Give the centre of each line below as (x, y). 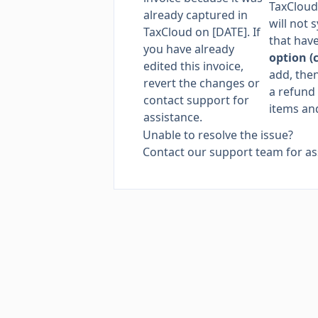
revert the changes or (202, 83)
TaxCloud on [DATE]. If (202, 32)
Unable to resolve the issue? (218, 135)
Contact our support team (213, 152)
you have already (189, 49)
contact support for (196, 100)
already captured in (196, 15)
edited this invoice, (193, 66)
